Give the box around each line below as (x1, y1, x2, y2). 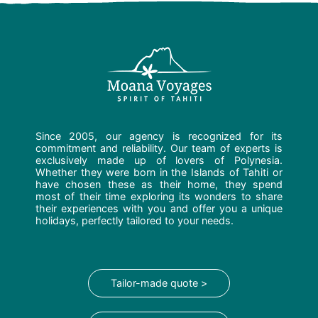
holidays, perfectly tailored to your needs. (35, 214, 234, 227)
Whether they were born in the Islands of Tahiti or (35, 166, 283, 179)
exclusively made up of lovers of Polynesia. (35, 154, 283, 167)
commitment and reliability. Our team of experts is (35, 142, 283, 155)
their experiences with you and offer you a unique (35, 202, 283, 215)
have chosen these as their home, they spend (35, 178, 283, 191)
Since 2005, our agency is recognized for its (35, 130, 283, 143)
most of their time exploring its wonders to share (35, 190, 283, 203)
